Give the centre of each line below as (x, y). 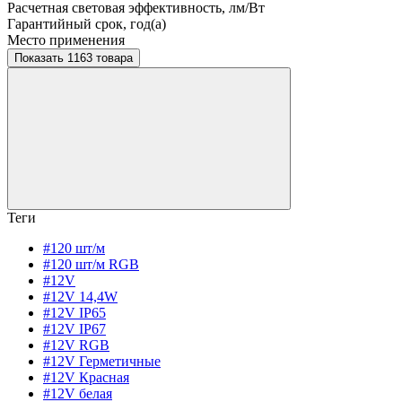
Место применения (66, 40)
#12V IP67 (74, 329)
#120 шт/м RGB (91, 265)
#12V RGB (76, 345)
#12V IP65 (74, 313)
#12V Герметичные (102, 362)
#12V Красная (86, 378)
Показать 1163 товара (100, 58)
